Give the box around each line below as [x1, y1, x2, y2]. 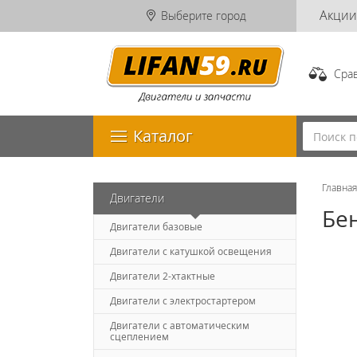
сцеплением [110, 329, 169, 343]
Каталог [133, 125, 193, 147]
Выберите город [160, 8, 246, 23]
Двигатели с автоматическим [110, 318, 249, 332]
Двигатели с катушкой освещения [110, 244, 272, 258]
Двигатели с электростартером [110, 293, 256, 308]
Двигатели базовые [110, 219, 202, 233]
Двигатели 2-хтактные [110, 269, 215, 283]
